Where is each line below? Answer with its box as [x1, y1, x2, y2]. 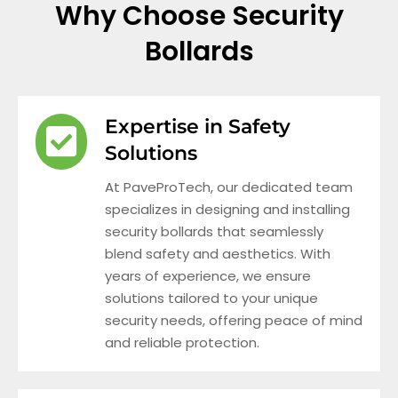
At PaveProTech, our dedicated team [105, 177, 353, 196]
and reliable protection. [105, 332, 259, 352]
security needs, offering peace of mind [105, 310, 362, 330]
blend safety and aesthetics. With [105, 243, 330, 263]
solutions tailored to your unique [105, 288, 318, 307]
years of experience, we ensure [105, 266, 311, 285]
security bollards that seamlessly [105, 221, 323, 241]
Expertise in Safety [105, 114, 291, 139]
